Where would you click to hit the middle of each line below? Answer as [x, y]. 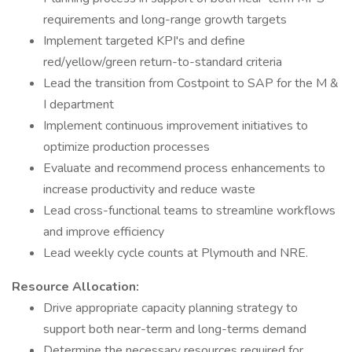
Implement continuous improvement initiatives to [176, 126]
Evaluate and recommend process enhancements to [184, 168]
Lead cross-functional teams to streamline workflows [189, 211]
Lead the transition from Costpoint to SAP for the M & [191, 83]
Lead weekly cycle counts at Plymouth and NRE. [176, 253]
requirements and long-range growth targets [165, 20]
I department [79, 104]
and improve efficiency [104, 232]
